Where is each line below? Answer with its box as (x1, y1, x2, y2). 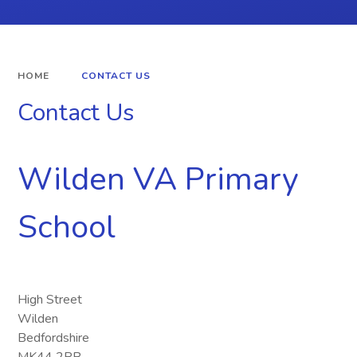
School (18, 206, 116, 249)
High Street (18, 291, 83, 309)
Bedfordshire (18, 329, 90, 347)
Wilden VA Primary (18, 158, 300, 202)
